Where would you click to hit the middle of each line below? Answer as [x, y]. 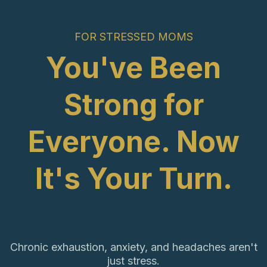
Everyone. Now [133, 142]
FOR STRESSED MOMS [133, 37]
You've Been [133, 68]
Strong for [133, 105]
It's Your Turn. [133, 178]
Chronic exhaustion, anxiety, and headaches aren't [133, 247]
